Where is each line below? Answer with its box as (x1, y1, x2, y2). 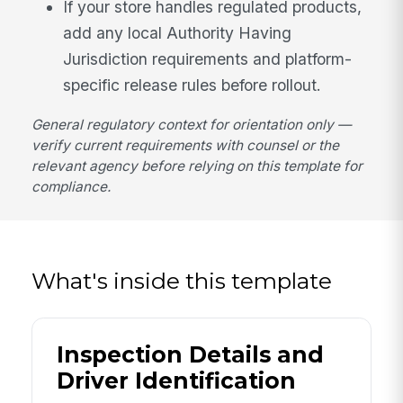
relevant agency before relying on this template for (31, 157, 363, 175)
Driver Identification (56, 367, 296, 395)
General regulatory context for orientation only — (31, 115, 352, 133)
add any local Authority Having (63, 22, 292, 42)
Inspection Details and (56, 341, 324, 369)
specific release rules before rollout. (63, 75, 322, 94)
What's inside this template (31, 266, 333, 294)
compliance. (31, 177, 112, 195)
